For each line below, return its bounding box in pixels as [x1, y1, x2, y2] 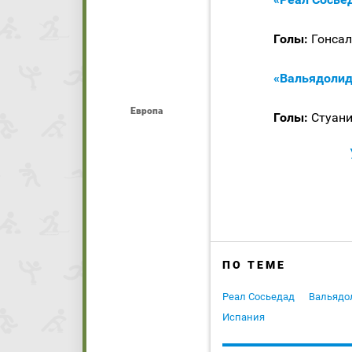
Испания [222, 311, 265, 324]
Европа [130, 105, 163, 116]
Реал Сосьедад [222, 291, 295, 303]
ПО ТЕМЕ [222, 258, 286, 272]
